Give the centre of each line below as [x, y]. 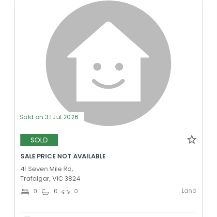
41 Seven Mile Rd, [47, 169]
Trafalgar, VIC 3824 [50, 178]
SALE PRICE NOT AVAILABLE [63, 156]
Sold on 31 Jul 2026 [49, 117]
